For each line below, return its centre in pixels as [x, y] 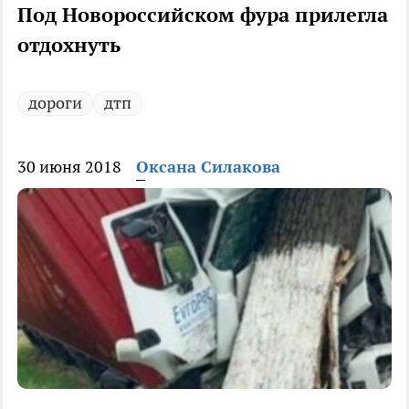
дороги [55, 103]
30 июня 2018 [69, 167]
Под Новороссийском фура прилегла [203, 15]
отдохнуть [69, 45]
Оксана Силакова [208, 167]
